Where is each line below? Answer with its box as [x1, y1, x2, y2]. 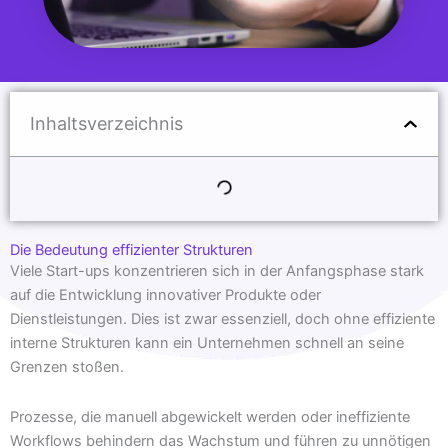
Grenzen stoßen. [10, 358, 124, 377]
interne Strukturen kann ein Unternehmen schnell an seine [10, 334, 404, 353]
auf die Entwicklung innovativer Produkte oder [10, 286, 321, 305]
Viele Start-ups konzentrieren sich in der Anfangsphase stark [10, 262, 424, 281]
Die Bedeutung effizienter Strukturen [10, 241, 253, 260]
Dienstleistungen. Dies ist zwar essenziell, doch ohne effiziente [10, 310, 435, 329]
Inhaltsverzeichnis [30, 113, 183, 135]
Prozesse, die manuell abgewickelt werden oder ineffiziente [10, 407, 410, 426]
